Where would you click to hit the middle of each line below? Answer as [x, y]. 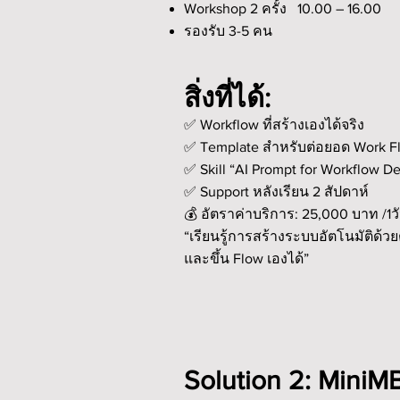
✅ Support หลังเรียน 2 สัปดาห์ [276, 191]
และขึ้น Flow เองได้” [246, 258]
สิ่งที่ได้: [227, 97]
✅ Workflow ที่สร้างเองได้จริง [274, 124]
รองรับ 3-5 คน [228, 30]
